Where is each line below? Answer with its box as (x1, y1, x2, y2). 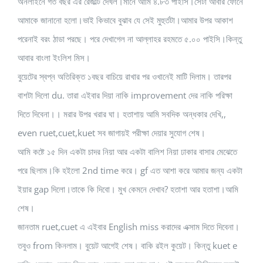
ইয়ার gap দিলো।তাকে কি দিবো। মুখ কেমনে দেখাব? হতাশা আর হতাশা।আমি (18, 183, 238, 195)
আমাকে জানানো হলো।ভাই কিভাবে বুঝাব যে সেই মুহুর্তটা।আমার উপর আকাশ (18, 14, 233, 26)
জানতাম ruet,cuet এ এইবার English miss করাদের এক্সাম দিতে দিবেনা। (18, 221, 240, 233)
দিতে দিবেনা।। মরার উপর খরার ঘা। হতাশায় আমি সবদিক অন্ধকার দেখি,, (18, 108, 226, 120)
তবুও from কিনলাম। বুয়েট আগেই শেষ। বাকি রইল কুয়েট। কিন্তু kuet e (18, 240, 237, 252)
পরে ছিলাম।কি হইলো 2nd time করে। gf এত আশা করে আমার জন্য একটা (18, 164, 242, 177)
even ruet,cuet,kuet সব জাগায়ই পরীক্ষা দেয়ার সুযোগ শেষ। (18, 127, 205, 139)
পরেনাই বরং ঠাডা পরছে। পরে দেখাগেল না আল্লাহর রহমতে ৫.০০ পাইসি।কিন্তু (18, 33, 242, 45)
